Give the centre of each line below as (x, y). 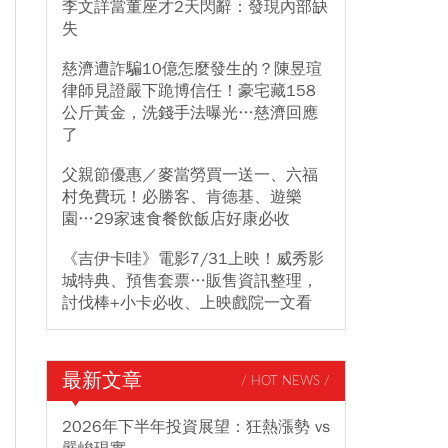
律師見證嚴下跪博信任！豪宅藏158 (189, 91)
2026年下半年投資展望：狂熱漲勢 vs (196, 427)
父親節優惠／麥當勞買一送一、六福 (190, 175)
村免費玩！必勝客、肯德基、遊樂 (182, 197)
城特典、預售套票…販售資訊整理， (190, 281)
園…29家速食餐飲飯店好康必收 (176, 219)
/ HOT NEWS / (285, 381)
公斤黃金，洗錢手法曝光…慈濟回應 (190, 113)
